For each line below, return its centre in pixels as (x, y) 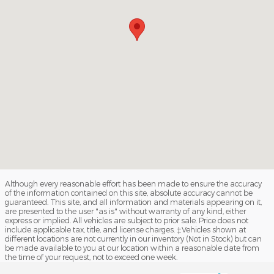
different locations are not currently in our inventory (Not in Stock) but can (133, 239)
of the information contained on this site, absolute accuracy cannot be (129, 193)
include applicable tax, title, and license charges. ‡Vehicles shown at (125, 230)
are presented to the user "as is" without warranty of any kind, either (125, 211)
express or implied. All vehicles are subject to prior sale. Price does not (127, 220)
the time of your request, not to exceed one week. (91, 257)
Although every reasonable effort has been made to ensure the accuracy (133, 184)
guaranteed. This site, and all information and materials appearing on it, (133, 202)
